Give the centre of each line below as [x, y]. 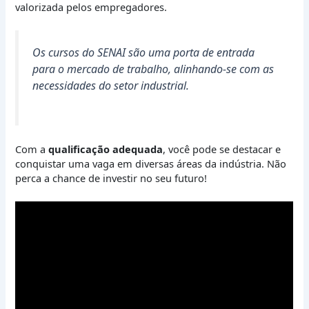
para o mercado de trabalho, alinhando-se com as [153, 69]
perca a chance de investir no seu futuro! [111, 178]
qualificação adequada [106, 149]
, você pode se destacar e [222, 149]
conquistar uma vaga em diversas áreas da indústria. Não [151, 163]
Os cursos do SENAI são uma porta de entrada [144, 53]
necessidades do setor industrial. [111, 86]
